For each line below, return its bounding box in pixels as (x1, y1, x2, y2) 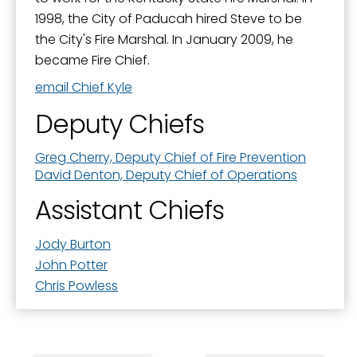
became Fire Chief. (35, 51, 150, 70)
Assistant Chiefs (35, 192, 224, 229)
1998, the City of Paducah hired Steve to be (35, 10, 302, 29)
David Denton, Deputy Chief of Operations (35, 165, 297, 184)
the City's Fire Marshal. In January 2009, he (35, 30, 293, 49)
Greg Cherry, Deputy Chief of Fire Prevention (35, 147, 306, 167)
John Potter (35, 256, 108, 275)
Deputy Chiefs (35, 106, 204, 143)
